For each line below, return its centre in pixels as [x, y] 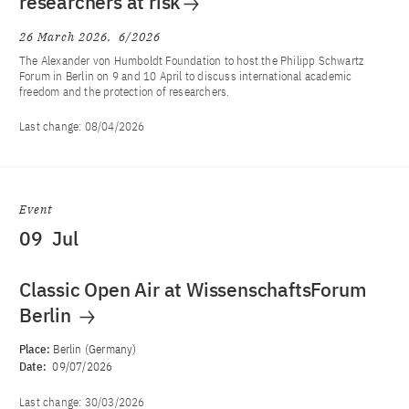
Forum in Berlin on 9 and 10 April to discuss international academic [186, 76]
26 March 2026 [63, 37]
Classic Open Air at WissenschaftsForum [193, 289]
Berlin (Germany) [95, 349]
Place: [37, 349]
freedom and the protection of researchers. [125, 92]
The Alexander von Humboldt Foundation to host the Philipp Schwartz [192, 61]
